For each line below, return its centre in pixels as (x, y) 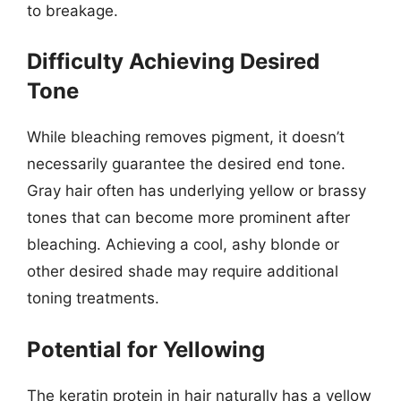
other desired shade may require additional (183, 271)
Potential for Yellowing (146, 349)
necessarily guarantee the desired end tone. (186, 164)
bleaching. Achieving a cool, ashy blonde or (183, 244)
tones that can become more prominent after (188, 218)
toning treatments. (93, 298)
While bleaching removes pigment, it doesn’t (186, 137)
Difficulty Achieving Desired (173, 61)
